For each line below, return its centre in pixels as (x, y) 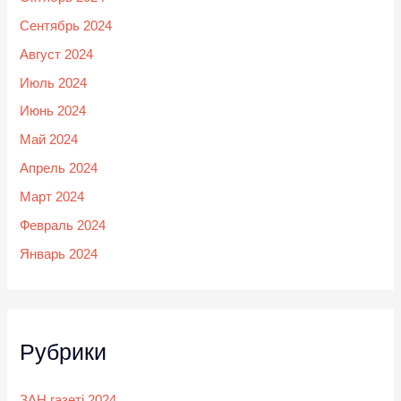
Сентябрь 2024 (66, 26)
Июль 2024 (54, 83)
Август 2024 (57, 54)
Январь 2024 (59, 255)
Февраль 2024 (63, 226)
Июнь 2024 (53, 111)
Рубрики (64, 353)
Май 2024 (49, 140)
